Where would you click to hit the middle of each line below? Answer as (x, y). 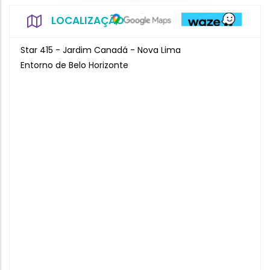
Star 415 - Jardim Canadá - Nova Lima (101, 50)
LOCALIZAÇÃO (88, 20)
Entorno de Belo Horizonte (74, 65)
